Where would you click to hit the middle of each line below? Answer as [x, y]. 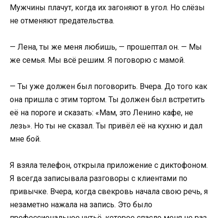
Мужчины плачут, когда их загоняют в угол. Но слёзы [107, 7]
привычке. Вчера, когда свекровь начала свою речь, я [109, 192]
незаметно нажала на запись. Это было [81, 205]
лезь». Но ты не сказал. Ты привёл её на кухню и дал [106, 126]
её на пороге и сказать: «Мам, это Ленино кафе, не [101, 112]
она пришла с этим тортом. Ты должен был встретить [107, 99]
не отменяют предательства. [62, 20]
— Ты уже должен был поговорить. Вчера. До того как [109, 86]
